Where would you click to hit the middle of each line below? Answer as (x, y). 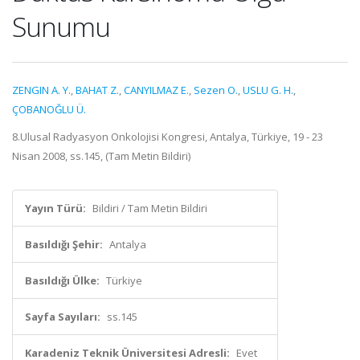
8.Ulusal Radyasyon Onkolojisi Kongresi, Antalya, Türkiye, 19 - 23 (168, 137)
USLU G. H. (268, 90)
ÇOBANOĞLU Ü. (49, 109)
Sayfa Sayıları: (63, 317)
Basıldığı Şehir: (64, 244)
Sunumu (61, 27)
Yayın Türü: (55, 208)
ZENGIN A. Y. (41, 90)
